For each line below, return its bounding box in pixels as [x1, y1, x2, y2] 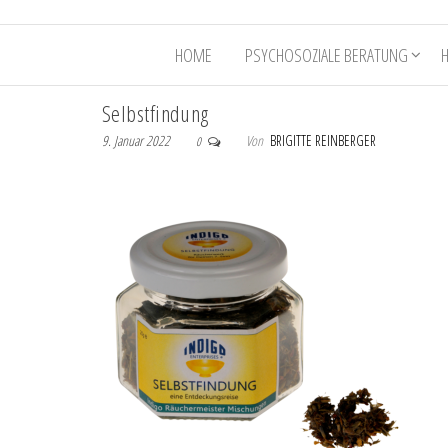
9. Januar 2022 [102, 131, 173, 151]
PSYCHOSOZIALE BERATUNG [245, 43, 408, 68]
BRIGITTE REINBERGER [270, 131, 376, 151]
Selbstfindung [102, 98, 209, 129]
